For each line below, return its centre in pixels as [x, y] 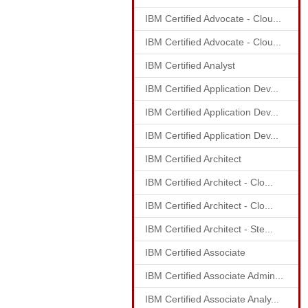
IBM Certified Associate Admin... [214, 276]
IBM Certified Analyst [190, 65]
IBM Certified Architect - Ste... [209, 229]
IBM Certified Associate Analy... [212, 299]
